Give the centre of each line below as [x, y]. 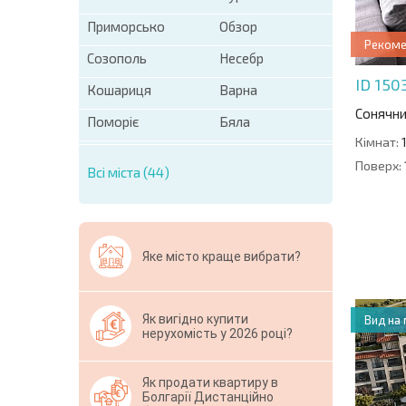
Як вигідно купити [195, 319]
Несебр [242, 58]
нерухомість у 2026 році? [217, 333]
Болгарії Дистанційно [208, 396]
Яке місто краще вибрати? [222, 256]
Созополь [117, 58]
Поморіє [113, 121]
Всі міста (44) [128, 172]
